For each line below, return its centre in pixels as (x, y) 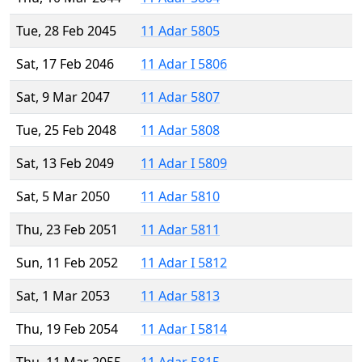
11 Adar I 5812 (184, 263)
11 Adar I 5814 (184, 329)
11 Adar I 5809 (184, 164)
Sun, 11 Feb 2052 (67, 263)
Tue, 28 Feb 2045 (66, 31)
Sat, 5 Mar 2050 (63, 197)
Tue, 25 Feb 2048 (66, 130)
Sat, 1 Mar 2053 (63, 296)
